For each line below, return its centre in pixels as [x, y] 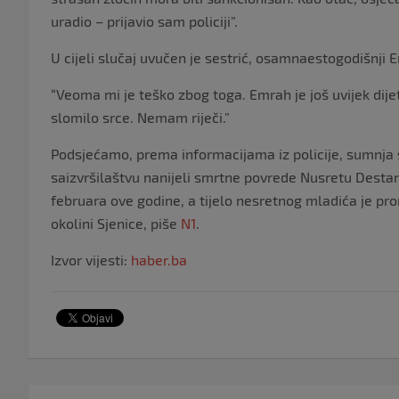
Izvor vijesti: [91, 259]
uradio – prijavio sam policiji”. [144, 20]
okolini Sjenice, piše [116, 223]
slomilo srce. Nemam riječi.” [140, 117]
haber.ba [159, 259]
